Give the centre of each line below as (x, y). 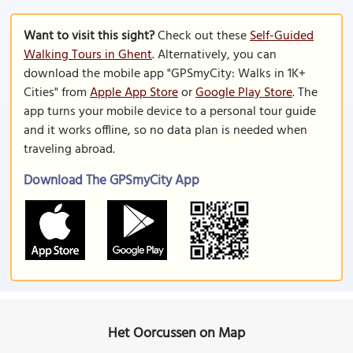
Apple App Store (134, 93)
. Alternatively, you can (214, 55)
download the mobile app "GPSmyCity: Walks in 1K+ (165, 74)
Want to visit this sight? (89, 36)
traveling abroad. (69, 150)
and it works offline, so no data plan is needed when (165, 131)
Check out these (202, 36)
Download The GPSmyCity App (111, 181)
